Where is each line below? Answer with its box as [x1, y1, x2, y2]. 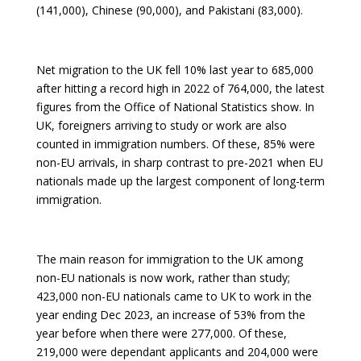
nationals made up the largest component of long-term [35, 173, 325, 189]
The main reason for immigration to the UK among [35, 251, 303, 267]
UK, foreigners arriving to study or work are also [35, 118, 287, 133]
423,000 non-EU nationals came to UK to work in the [35, 288, 312, 304]
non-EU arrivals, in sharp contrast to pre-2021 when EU [35, 155, 323, 170]
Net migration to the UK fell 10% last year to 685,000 [35, 62, 313, 77]
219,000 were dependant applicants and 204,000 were [35, 344, 318, 359]
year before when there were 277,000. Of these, [35, 326, 287, 341]
